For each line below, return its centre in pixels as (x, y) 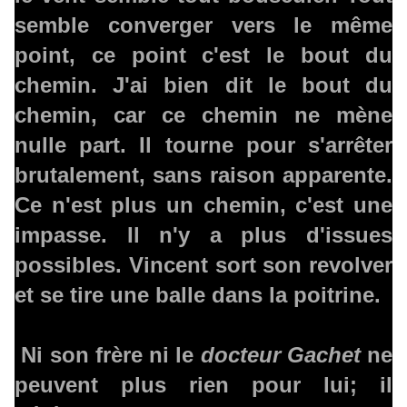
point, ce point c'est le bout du (203, 55)
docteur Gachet (280, 355)
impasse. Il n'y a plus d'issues (203, 235)
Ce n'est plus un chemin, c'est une (203, 205)
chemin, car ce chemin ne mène (203, 115)
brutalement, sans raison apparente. (203, 175)
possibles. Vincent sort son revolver (203, 265)
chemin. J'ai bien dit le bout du (203, 85)
